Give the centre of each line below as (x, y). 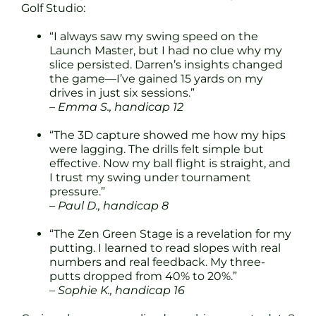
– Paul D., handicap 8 (109, 205)
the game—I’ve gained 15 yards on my (156, 78)
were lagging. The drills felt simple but (157, 149)
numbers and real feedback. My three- (157, 262)
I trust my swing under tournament (150, 177)
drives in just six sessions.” (122, 92)
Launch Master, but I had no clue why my (166, 50)
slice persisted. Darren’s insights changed (166, 64)
